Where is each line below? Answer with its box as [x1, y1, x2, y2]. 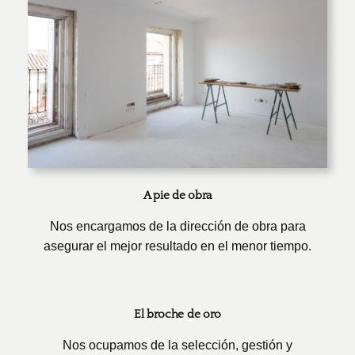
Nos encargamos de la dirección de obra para [49, 219, 306, 234]
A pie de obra [143, 189, 212, 203]
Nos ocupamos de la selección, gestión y [63, 338, 292, 352]
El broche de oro [133, 307, 222, 322]
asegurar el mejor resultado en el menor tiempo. [44, 239, 311, 254]
